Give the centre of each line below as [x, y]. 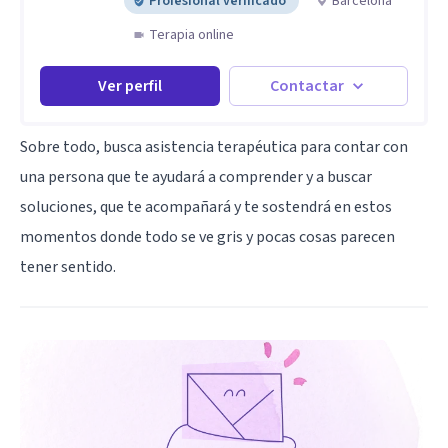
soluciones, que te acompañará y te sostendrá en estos [206, 206]
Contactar [307, 85]
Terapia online [191, 34]
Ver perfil [129, 85]
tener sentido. [68, 266]
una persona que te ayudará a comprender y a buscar [196, 176]
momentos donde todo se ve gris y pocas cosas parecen [207, 236]
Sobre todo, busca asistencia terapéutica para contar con [214, 146]
